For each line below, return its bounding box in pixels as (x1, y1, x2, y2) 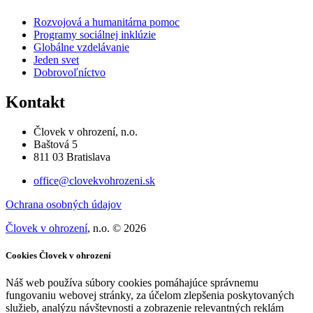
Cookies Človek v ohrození (6, 250, 111, 261)
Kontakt (6, 93, 65, 112)
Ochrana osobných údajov (6, 198, 122, 211)
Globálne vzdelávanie (34, 41, 129, 54)
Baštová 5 (34, 138, 78, 151)
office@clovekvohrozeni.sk (34, 175, 155, 187)
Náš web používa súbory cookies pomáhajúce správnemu (6, 277, 259, 289)
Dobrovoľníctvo (34, 66, 105, 79)
